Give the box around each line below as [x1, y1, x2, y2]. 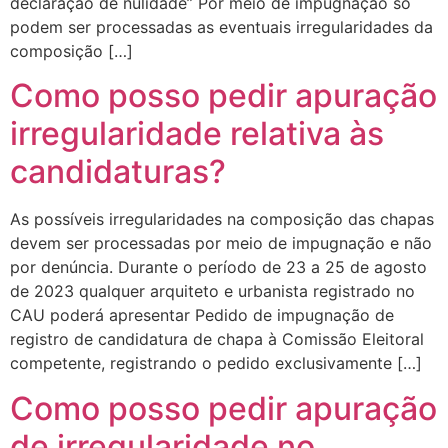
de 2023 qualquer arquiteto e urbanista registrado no [10, 281, 415, 302]
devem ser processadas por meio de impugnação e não [10, 233, 432, 254]
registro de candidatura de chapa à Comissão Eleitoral [10, 329, 424, 350]
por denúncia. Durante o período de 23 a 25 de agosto [10, 257, 427, 278]
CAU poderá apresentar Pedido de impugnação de [10, 305, 394, 326]
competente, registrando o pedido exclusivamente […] [10, 353, 422, 374]
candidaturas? [10, 152, 226, 192]
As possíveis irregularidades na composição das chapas [10, 209, 434, 230]
